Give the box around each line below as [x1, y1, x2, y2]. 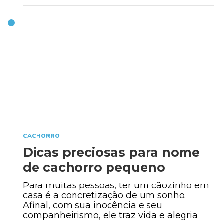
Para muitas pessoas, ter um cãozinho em [23, 180, 209, 191]
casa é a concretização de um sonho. [23, 189, 186, 201]
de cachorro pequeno [23, 159, 165, 175]
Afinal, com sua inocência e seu [23, 199, 162, 211]
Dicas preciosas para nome [23, 145, 200, 160]
